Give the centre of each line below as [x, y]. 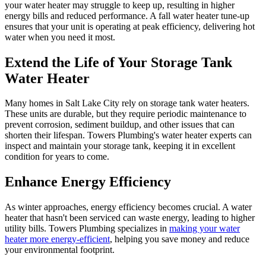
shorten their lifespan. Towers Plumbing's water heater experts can [128, 135]
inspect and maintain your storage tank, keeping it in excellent [120, 146]
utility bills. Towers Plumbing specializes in [87, 229]
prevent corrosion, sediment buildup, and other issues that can [120, 125]
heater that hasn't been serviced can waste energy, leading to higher [130, 218]
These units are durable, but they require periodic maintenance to [126, 114]
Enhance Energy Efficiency [88, 182]
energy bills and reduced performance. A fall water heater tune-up [127, 15]
